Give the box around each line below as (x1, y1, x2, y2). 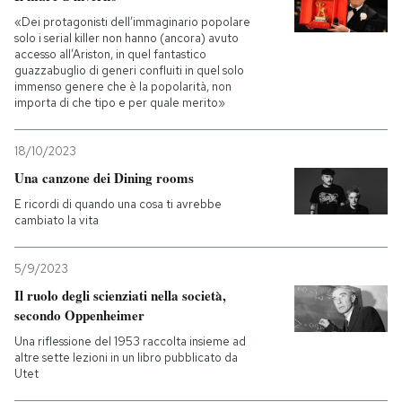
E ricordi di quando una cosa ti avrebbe (14, 197, 222, 212)
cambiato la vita (14, 213, 99, 228)
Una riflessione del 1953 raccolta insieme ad (14, 334, 246, 349)
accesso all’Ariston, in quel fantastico (14, 47, 206, 62)
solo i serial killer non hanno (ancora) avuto (14, 31, 239, 46)
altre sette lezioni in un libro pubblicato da (14, 350, 238, 365)
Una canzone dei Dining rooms (14, 168, 194, 188)
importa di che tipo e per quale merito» (14, 95, 225, 110)
